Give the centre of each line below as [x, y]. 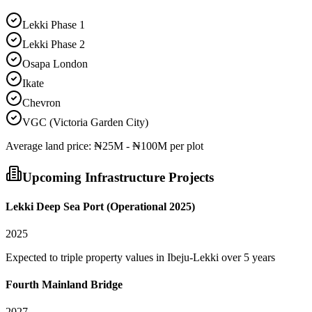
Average [25, 146]
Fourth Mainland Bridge [64, 285]
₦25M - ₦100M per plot [149, 146]
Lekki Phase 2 [54, 44]
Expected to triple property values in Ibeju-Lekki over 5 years [140, 257]
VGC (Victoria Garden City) [85, 122]
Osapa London [55, 63]
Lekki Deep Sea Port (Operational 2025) [100, 206]
